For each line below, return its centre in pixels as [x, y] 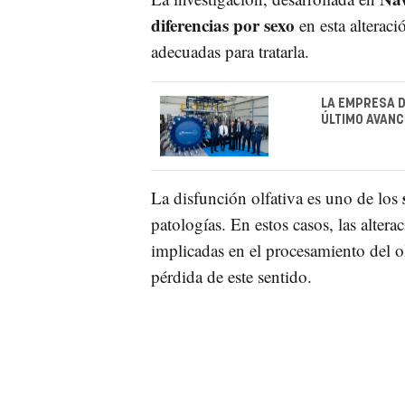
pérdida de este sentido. [231, 277]
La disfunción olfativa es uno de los [276, 198]
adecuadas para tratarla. [230, 51]
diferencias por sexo [222, 24]
